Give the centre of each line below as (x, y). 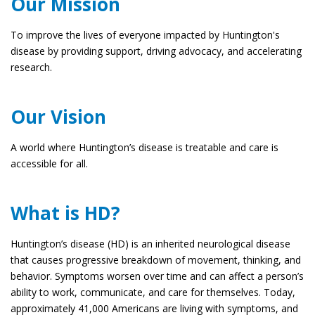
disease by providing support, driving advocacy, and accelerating (156, 51)
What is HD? (65, 213)
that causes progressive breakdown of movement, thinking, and (156, 260)
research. (31, 67)
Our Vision (58, 117)
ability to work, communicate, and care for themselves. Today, (153, 292)
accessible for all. (49, 164)
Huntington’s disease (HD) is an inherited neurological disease (150, 244)
